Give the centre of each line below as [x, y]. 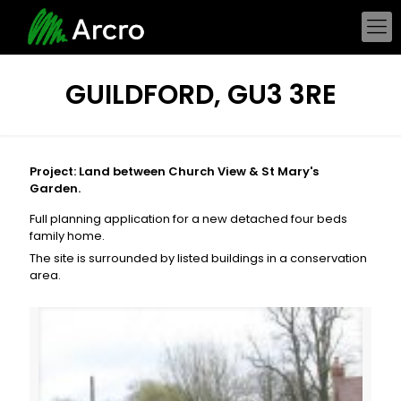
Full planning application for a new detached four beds [188, 219]
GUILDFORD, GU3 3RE [200, 95]
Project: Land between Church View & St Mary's [174, 171]
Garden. [55, 188]
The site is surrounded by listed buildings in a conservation [198, 258]
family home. [67, 236]
